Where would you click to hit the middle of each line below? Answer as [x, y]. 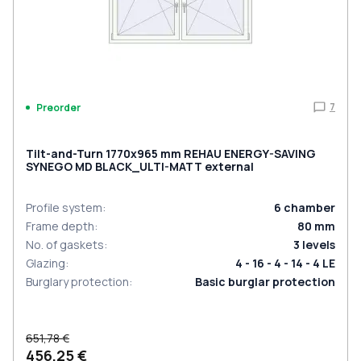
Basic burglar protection [265, 282]
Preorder [58, 107]
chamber [309, 207]
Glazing [46, 263]
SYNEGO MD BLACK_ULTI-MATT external [140, 166]
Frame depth [60, 226]
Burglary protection [77, 282]
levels [319, 245]
